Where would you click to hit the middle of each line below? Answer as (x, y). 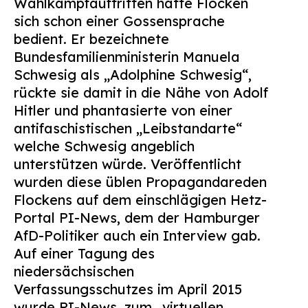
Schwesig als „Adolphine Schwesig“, (133, 75)
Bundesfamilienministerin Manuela (127, 57)
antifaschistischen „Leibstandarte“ (128, 128)
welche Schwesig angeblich (104, 146)
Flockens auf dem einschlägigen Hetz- (140, 200)
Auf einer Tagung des (84, 253)
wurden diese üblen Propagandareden (140, 182)
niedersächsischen (74, 271)
